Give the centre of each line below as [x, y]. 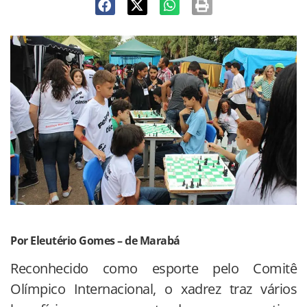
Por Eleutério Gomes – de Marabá [95, 241]
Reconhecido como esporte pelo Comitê [153, 269]
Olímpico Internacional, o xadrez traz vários [153, 289]
